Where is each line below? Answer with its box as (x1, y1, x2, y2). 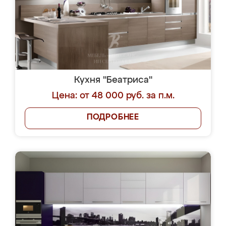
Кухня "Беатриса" (74, 76, 152, 85)
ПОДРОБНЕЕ (86, 114, 140, 122)
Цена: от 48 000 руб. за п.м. (51, 91, 175, 100)
